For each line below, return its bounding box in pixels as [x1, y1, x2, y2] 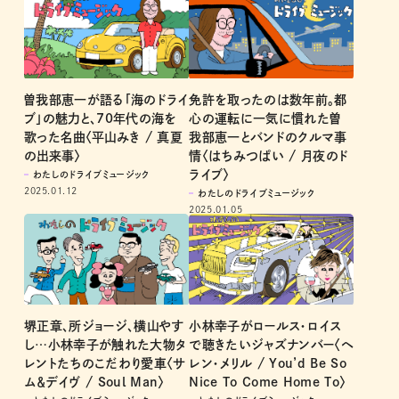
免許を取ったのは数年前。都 [189, 93, 347, 106]
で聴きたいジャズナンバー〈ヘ [189, 338, 354, 352]
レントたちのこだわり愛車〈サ [24, 357, 186, 370]
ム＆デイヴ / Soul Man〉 [24, 376, 165, 389]
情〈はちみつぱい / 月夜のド [189, 149, 349, 162]
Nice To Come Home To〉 [189, 376, 346, 389]
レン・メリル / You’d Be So [189, 357, 346, 370]
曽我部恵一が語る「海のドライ [24, 93, 189, 106]
